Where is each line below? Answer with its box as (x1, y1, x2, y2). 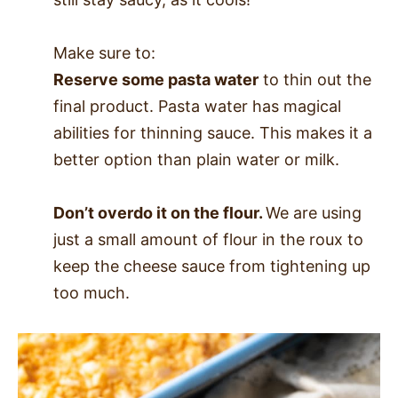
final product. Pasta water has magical (53, 96, 341, 115)
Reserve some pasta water (53, 69, 259, 89)
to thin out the (259, 69, 371, 89)
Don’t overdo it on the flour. (53, 203, 266, 222)
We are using (266, 203, 362, 222)
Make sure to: (53, 43, 155, 62)
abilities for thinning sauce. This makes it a (53, 123, 372, 142)
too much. (53, 283, 130, 302)
